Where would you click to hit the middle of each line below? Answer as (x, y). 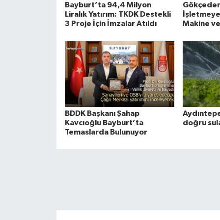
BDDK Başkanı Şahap (102, 113)
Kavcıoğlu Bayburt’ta (104, 123)
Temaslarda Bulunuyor (106, 132)
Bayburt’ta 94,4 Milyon (108, 5)
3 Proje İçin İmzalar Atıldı (110, 24)
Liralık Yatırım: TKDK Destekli (118, 14)
